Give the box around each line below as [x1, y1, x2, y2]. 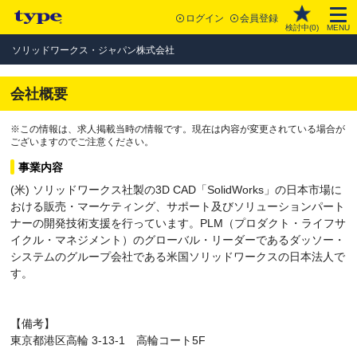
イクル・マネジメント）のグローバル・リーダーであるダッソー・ [10, 233, 345, 246]
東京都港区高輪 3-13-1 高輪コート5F [10, 334, 206, 347]
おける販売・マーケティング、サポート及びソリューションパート [10, 200, 345, 213]
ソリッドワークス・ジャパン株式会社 [12, 45, 175, 56]
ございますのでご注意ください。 [10, 136, 154, 147]
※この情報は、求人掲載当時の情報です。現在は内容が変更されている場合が [10, 124, 345, 135]
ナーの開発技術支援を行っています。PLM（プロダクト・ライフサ [10, 217, 346, 229]
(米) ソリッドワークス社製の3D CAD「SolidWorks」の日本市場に [10, 183, 342, 196]
